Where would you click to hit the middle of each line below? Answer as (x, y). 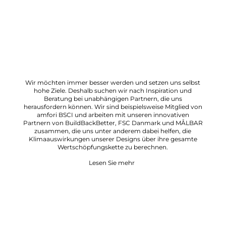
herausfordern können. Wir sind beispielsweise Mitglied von (113, 107)
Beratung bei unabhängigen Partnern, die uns (113, 99)
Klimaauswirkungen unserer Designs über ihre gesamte (113, 139)
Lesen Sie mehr (111, 163)
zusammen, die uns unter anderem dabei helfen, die (113, 131)
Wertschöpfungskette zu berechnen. (113, 147)
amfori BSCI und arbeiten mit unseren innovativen (113, 115)
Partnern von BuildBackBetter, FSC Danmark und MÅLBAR (113, 123)
